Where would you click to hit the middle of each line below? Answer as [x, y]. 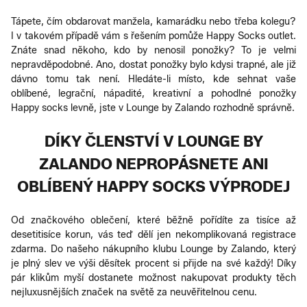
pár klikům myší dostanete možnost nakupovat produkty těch [153, 278]
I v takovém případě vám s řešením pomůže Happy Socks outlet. [153, 36]
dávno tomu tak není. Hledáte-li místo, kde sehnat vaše [153, 79]
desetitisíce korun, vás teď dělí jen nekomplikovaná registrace [153, 234]
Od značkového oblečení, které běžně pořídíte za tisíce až [153, 220]
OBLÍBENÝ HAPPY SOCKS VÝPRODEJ [153, 186]
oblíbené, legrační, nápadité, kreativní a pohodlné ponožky [153, 93]
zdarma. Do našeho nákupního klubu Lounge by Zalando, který [153, 249]
